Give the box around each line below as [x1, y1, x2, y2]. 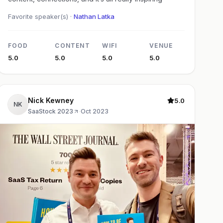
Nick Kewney [27, 96, 74, 105]
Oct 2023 [80, 108, 109, 115]
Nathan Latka [73, 12, 114, 21]
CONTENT [55, 42, 90, 50]
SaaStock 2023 [27, 108, 73, 115]
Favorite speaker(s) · [7, 12, 74, 21]
